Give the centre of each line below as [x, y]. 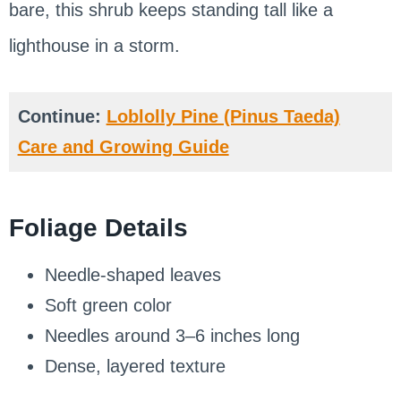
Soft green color [108, 305]
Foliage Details [98, 227]
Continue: [62, 116]
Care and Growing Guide [123, 146]
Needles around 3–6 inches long [172, 335]
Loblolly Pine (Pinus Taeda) [223, 116]
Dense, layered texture [135, 366]
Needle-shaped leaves [132, 274]
